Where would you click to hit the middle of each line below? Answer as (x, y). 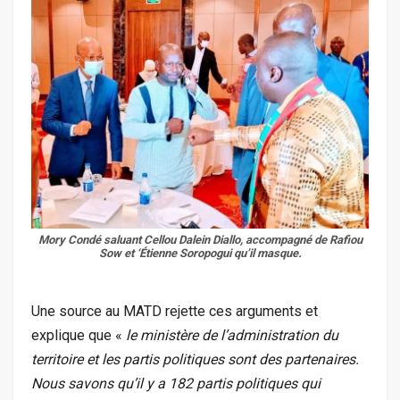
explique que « (79, 336)
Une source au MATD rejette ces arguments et (175, 312)
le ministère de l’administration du (232, 336)
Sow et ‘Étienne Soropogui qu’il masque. (200, 254)
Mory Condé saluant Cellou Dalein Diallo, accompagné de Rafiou (200, 240)
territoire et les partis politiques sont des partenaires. (195, 360)
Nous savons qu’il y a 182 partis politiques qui (176, 384)
